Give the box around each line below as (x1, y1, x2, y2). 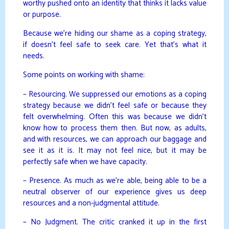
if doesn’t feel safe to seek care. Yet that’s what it (22, 38, 207, 52)
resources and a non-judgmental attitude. (22, 197, 159, 210)
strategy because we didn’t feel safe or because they (22, 99, 207, 112)
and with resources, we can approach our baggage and (22, 132, 207, 146)
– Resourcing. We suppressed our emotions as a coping (22, 87, 207, 101)
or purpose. (22, 8, 63, 21)
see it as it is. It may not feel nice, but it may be (22, 144, 207, 157)
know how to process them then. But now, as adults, (22, 121, 207, 134)
